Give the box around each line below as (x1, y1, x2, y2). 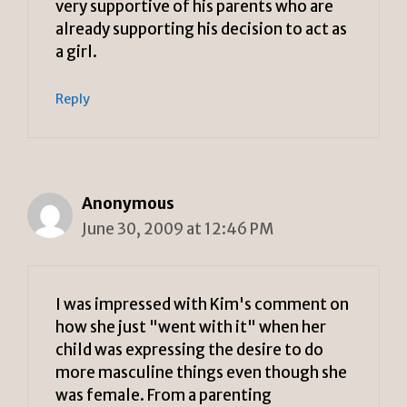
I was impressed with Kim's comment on (55, 294, 349, 315)
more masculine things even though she (55, 362, 347, 383)
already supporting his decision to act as (55, 19, 347, 40)
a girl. (55, 42, 97, 63)
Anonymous (82, 193, 174, 213)
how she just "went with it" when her (55, 317, 326, 338)
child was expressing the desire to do (55, 340, 323, 361)
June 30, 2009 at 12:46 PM (82, 218, 273, 239)
